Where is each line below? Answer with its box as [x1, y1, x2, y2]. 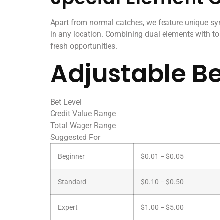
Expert [58, 203, 78, 212]
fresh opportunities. [50, 41, 117, 51]
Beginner [58, 152, 85, 161]
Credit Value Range [50, 109, 116, 119]
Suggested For [50, 133, 100, 142]
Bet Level [50, 97, 82, 107]
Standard [58, 178, 86, 187]
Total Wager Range [50, 121, 116, 131]
